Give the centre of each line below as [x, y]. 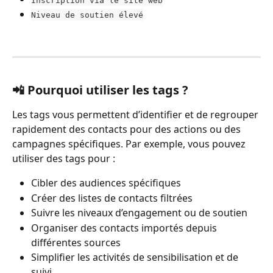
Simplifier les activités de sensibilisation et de [136, 257]
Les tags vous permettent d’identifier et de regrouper [136, 115]
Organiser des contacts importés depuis [125, 228]
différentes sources [76, 242]
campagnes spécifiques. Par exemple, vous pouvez [130, 144]
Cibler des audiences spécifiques [106, 183]
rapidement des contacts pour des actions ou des [128, 129]
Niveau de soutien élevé [87, 15]
